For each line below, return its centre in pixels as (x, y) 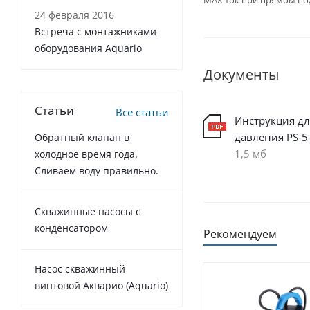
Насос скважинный (80, 269)
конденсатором (71, 228)
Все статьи (142, 112)
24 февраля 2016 (74, 15)
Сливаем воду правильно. (97, 171)
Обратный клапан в (82, 137)
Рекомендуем (240, 234)
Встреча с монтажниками (95, 31)
